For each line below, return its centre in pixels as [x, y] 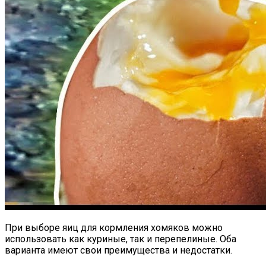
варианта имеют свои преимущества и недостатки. [118, 251]
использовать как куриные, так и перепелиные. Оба [121, 239]
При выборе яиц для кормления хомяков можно [114, 228]
